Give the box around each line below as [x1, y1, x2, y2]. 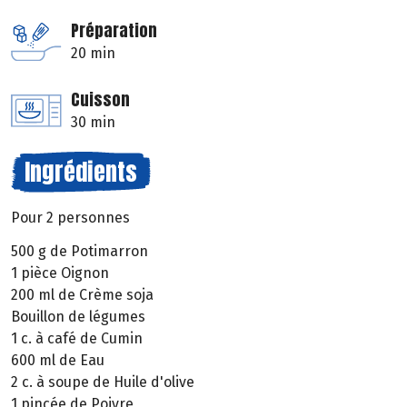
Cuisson [71, 87, 130, 113]
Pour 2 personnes [11, 209, 130, 227]
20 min [71, 45, 115, 63]
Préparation [71, 18, 157, 44]
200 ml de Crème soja [11, 286, 154, 304]
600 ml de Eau [11, 352, 104, 370]
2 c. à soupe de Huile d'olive [11, 373, 194, 392]
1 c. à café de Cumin [11, 330, 143, 348]
